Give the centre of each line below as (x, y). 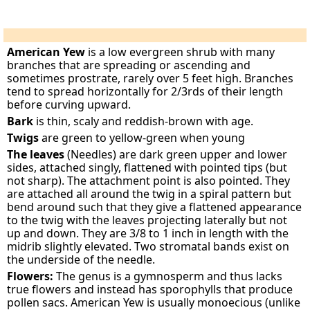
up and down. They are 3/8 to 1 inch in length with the (148, 233)
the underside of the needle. (81, 259)
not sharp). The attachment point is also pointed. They (149, 181)
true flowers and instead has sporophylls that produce (150, 289)
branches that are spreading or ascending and (129, 65)
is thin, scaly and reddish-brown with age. (145, 121)
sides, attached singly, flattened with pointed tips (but (147, 167)
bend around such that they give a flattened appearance (155, 207)
